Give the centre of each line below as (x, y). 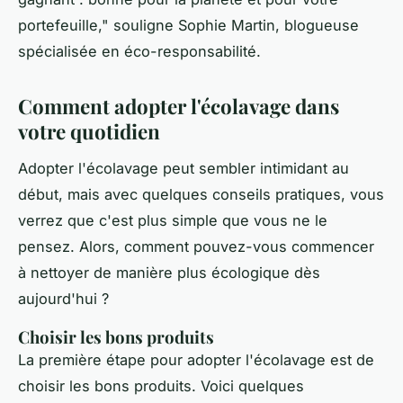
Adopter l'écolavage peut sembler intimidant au (184, 168)
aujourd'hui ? (63, 298)
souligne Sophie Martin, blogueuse (234, 26)
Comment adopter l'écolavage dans (179, 107)
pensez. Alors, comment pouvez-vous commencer (196, 246)
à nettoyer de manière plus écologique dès (169, 272)
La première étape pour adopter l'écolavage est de (196, 359)
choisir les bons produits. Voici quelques (161, 385)
